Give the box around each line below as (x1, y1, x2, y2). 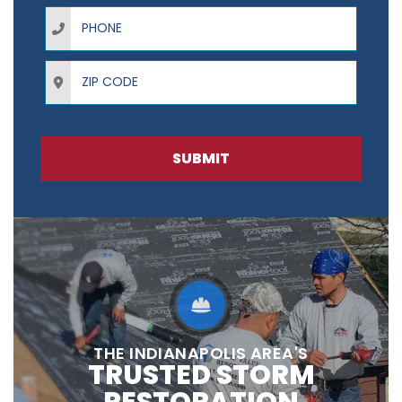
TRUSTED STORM (87, 356, 315, 394)
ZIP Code (44, 56, 101, 74)
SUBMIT (172, 147, 230, 169)
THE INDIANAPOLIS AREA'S (93, 342, 309, 364)
